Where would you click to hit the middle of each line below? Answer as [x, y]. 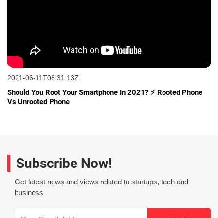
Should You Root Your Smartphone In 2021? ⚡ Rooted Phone [105, 93]
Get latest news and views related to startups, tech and [101, 182]
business [29, 193]
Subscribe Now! [64, 163]
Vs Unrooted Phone [38, 102]
